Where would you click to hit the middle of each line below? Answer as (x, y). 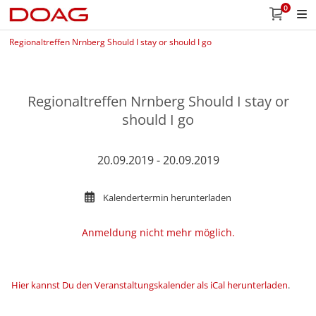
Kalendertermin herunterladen (167, 197)
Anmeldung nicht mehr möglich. (158, 232)
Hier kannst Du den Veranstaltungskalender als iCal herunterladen (150, 285)
